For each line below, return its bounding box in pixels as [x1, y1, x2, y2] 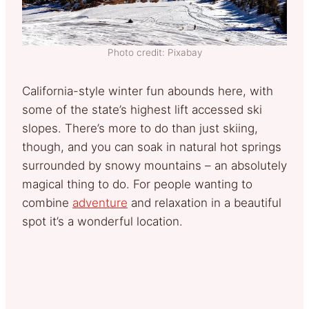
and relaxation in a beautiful [128, 196, 281, 210]
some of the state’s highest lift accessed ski [22, 103, 262, 117]
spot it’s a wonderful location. [22, 215, 183, 229]
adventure [72, 196, 128, 210]
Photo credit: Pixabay [107, 47, 202, 59]
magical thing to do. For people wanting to [22, 177, 252, 192]
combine [22, 196, 72, 210]
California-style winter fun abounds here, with [22, 84, 273, 99]
